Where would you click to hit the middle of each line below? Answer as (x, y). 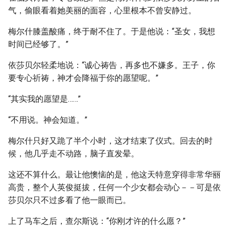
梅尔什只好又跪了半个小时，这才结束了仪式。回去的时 (110, 141)
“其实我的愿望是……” (44, 99)
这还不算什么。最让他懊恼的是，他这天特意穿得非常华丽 (114, 175)
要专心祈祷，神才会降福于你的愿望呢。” (83, 78)
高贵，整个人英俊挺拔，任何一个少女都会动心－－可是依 (114, 187)
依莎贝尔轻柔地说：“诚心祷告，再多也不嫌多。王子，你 (112, 65)
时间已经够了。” (38, 44)
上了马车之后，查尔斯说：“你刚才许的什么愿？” (97, 221)
